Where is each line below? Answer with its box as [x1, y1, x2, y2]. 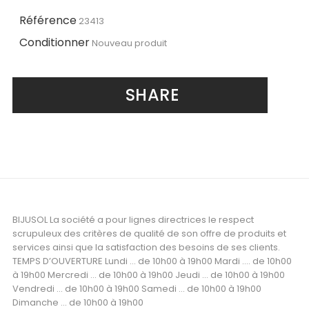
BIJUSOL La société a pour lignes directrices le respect [12, 213, 254, 227]
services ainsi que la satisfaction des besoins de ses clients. [12, 241, 280, 255]
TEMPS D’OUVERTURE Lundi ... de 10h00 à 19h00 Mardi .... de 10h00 [12, 255, 292, 268]
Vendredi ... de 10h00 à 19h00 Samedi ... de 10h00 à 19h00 [12, 282, 261, 296]
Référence [19, 12, 77, 29]
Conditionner [19, 34, 90, 51]
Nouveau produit [92, 37, 167, 50]
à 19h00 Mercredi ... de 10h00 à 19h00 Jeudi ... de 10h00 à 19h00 [12, 268, 285, 282]
